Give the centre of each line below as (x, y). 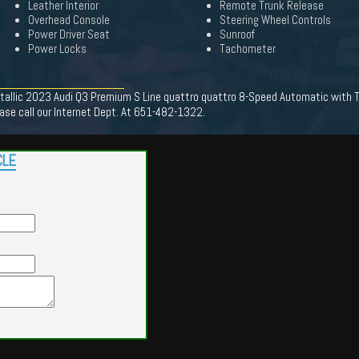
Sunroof (237, 34)
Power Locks (57, 49)
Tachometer (248, 49)
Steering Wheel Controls (275, 20)
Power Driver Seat (69, 34)
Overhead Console (69, 20)
